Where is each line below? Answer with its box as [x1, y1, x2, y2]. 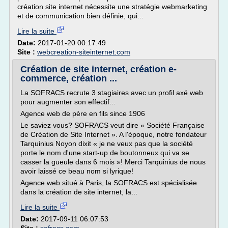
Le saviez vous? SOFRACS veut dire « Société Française [20, 121, 205, 129]
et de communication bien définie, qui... [17, 12, 144, 20]
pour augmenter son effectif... [20, 98, 116, 106]
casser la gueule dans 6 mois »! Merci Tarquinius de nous [20, 158, 206, 166]
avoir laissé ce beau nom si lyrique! [20, 167, 133, 175]
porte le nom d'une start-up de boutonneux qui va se [20, 149, 189, 157]
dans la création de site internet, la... [20, 188, 137, 196]
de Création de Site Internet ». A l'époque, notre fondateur [20, 130, 207, 138]
